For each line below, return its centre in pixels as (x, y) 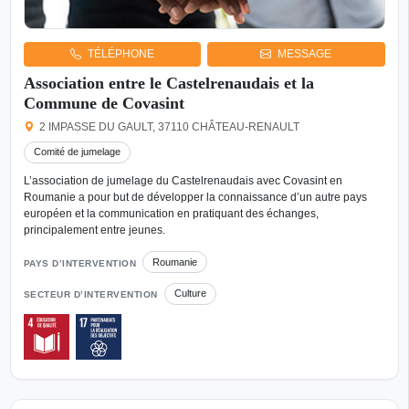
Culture (190, 294)
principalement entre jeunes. (94, 231)
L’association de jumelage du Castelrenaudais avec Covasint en (183, 181)
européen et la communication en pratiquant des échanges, (171, 214)
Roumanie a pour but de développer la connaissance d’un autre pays (195, 198)
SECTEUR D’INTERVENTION (90, 295)
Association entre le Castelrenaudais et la (168, 83)
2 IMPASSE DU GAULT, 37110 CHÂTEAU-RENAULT (170, 126)
